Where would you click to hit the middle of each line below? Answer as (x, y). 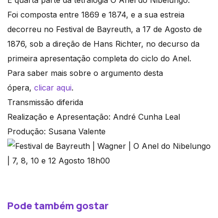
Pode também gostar (58, 206)
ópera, (21, 88)
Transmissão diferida (45, 102)
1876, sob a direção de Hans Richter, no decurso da (103, 44)
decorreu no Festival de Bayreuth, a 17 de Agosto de (105, 29)
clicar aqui (53, 88)
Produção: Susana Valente (56, 132)
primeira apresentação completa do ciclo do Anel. (99, 59)
